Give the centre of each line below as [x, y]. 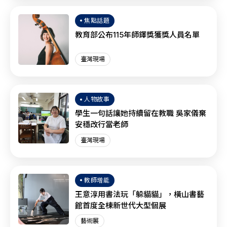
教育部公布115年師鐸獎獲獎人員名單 [137, 34]
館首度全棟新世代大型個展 [121, 205]
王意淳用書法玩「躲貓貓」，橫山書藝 [140, 194]
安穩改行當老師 [102, 125]
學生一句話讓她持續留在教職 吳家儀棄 [141, 113]
